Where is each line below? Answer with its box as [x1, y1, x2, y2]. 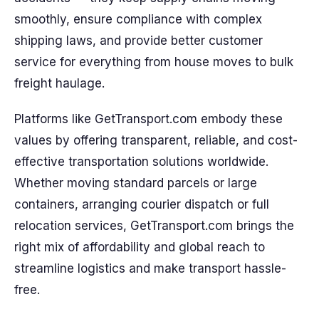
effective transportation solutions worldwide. [14, 155, 268, 169]
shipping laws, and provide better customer [14, 33, 263, 48]
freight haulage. [14, 76, 105, 90]
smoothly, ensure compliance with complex [14, 12, 262, 26]
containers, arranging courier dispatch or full [14, 197, 269, 211]
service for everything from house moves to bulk [14, 55, 293, 69]
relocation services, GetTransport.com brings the [14, 219, 294, 233]
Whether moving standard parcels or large [14, 176, 257, 190]
